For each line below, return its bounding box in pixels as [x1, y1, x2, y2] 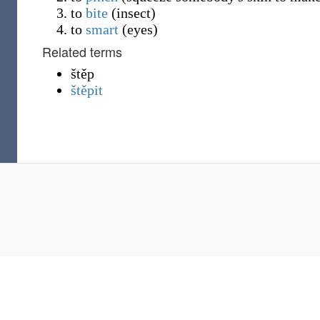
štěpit [71, 82, 103, 98]
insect [116, 5, 151, 21]
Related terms [42, 42, 122, 61]
